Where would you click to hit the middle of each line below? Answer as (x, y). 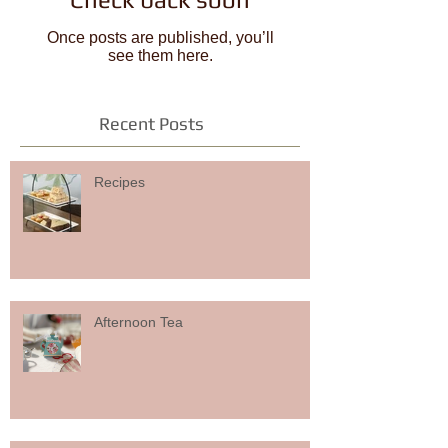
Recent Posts (151, 124)
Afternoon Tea (138, 322)
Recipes (119, 182)
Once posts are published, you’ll (160, 38)
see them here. (160, 56)
